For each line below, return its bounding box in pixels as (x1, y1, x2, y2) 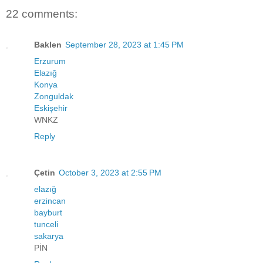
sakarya (34, 231, 63, 241)
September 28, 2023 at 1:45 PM (65, 39, 184, 49)
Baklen (34, 39, 62, 49)
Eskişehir (34, 103, 68, 113)
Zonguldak (34, 91, 73, 101)
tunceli (34, 219, 58, 229)
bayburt (34, 207, 62, 217)
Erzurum (34, 56, 66, 66)
